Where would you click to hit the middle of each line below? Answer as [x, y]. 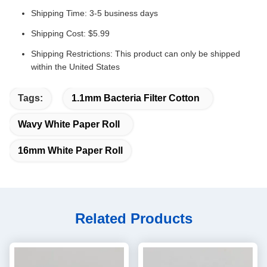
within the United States [75, 66]
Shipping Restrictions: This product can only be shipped [136, 53]
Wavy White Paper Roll [69, 124]
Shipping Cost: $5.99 [70, 33]
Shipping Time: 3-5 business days [94, 13]
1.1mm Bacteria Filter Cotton [136, 98]
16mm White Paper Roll [70, 150]
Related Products [133, 218]
